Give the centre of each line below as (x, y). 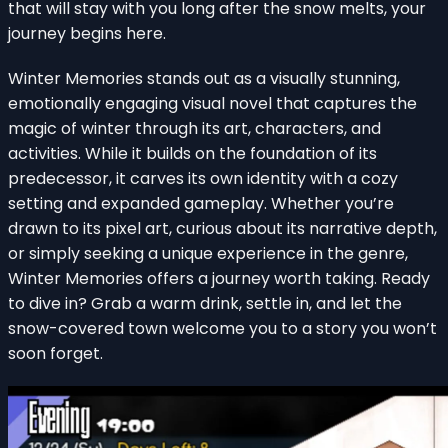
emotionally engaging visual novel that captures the (212, 104)
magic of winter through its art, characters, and (194, 129)
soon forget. (55, 354)
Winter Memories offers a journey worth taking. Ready (219, 279)
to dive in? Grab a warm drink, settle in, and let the (205, 304)
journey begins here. (87, 34)
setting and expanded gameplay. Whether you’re (201, 204)
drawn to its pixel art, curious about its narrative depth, (222, 229)
